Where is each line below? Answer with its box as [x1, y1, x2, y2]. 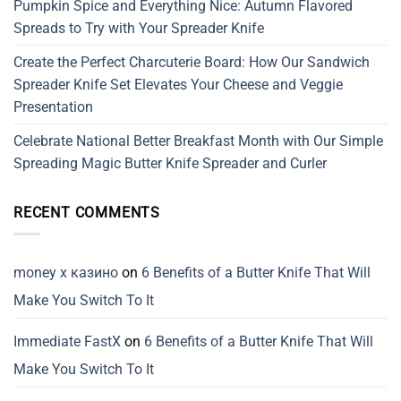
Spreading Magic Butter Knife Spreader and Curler [13, 154, 327, 172]
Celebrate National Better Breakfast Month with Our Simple [13, 132, 383, 149]
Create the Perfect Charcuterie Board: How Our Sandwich [13, 53, 370, 71]
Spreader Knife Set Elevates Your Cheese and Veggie [13, 75, 343, 93]
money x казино [13, 264, 118, 282]
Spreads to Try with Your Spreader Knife [13, 19, 264, 37]
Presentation [13, 98, 93, 115]
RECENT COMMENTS [13, 203, 160, 221]
